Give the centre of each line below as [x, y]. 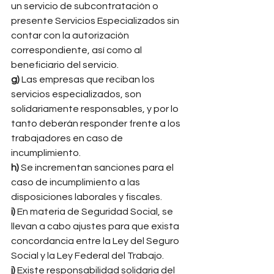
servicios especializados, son [77, 94]
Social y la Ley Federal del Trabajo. [88, 256]
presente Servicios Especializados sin [96, 21]
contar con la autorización [71, 35]
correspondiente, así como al [77, 50]
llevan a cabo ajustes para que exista [96, 226]
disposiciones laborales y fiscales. [87, 197]
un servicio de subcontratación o [86, 6]
